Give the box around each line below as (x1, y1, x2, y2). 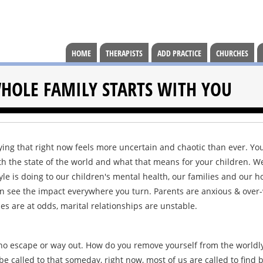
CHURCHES (216, 48, 248, 59)
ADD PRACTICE (157, 48, 201, 59)
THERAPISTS (106, 48, 143, 59)
